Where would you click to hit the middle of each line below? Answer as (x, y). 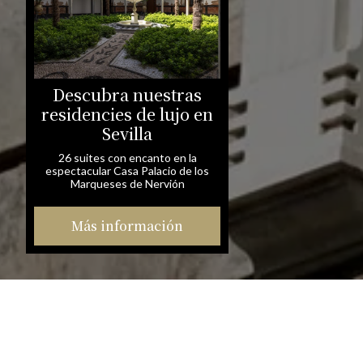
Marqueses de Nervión (127, 184)
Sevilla (127, 133)
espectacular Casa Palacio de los (127, 171)
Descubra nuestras (127, 94)
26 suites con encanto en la (127, 158)
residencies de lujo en (127, 114)
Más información (127, 226)
